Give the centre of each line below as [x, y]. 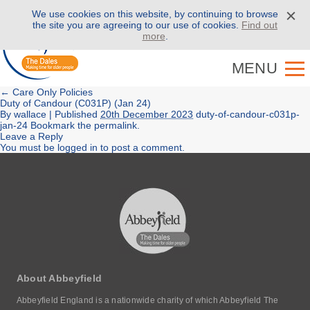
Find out [259, 25]
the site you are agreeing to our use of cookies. [137, 25]
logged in [77, 147]
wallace [30, 114]
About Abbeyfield [59, 278]
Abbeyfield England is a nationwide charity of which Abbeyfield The [147, 300]
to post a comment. [141, 147]
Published [76, 114]
